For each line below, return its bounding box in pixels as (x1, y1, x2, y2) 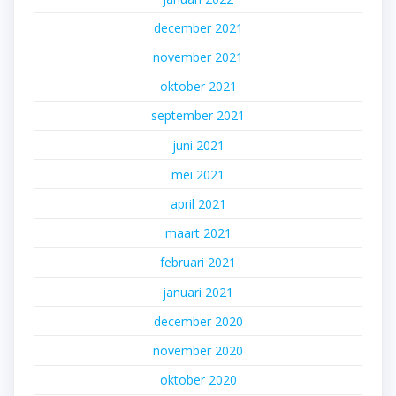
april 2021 (170, 194, 226, 212)
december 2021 (153, 19, 243, 36)
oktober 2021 (159, 78, 237, 95)
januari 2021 (163, 283, 233, 301)
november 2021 (153, 49, 243, 66)
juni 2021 (171, 136, 225, 154)
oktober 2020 (159, 371, 237, 389)
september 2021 (151, 107, 245, 125)
